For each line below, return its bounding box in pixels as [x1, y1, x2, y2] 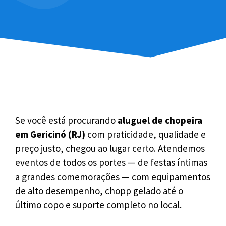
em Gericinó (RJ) [15, 128, 85, 141]
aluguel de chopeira [118, 114, 202, 127]
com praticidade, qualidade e [85, 128, 206, 141]
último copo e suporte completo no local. [15, 199, 182, 211]
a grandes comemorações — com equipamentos [15, 171, 210, 183]
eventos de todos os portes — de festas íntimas [15, 156, 207, 169]
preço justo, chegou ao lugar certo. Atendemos [15, 142, 205, 155]
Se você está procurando [15, 114, 118, 127]
